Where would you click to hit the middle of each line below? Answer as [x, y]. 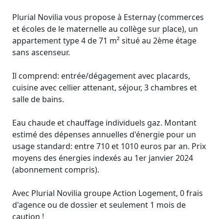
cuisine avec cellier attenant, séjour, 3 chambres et [105, 88]
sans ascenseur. [41, 52]
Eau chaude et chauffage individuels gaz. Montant [104, 123]
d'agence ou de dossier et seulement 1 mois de [99, 205]
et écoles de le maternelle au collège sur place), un [105, 29]
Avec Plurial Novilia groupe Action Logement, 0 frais [108, 193]
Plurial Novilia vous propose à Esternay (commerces [108, 17]
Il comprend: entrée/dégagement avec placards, [101, 76]
